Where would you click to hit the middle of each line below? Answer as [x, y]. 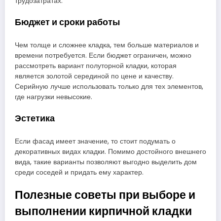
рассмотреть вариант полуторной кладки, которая [96, 66]
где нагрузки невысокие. [54, 97]
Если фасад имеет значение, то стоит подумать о [95, 141]
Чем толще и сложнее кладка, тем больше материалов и [107, 45]
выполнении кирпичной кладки [103, 211]
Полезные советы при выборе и [105, 195]
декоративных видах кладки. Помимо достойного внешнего [110, 151]
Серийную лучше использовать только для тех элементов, [109, 86]
